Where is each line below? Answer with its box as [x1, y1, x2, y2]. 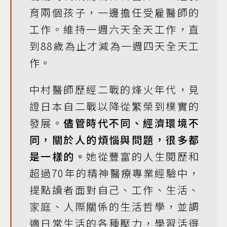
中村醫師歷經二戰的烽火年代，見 [29, 82, 199, 97]
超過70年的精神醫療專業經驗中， [29, 166, 199, 180]
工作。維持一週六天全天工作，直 [29, 22, 199, 36]
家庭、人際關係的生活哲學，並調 [29, 199, 199, 214]
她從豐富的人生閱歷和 [86, 149, 200, 164]
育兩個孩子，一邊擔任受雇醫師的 [29, 5, 199, 20]
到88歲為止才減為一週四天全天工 [29, 39, 199, 53]
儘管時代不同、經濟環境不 [63, 116, 200, 130]
